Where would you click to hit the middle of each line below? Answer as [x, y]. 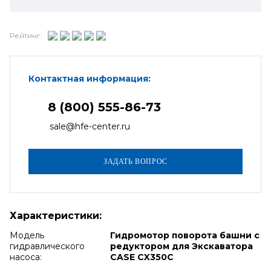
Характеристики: [56, 215]
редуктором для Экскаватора [181, 246]
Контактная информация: [90, 78]
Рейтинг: [26, 35]
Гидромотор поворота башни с [184, 235]
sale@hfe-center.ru [90, 126]
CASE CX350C [142, 257]
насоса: [26, 257]
